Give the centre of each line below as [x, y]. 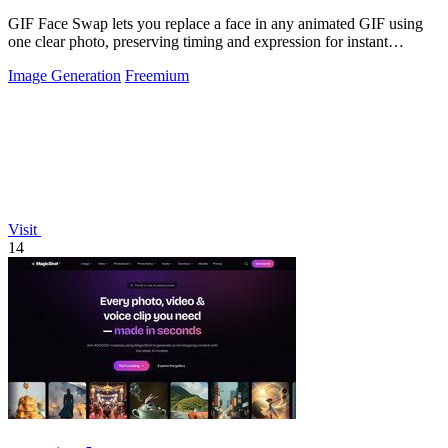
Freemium [157, 76]
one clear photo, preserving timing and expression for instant [198, 42]
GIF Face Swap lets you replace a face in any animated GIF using [215, 24]
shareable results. [61, 60]
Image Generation [64, 76]
